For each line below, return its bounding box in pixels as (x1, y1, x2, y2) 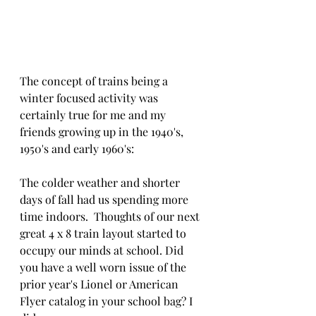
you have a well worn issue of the (20, 260, 189, 275)
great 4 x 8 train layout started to (20, 226, 189, 241)
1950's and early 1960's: (20, 141, 134, 157)
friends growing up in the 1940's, (20, 124, 186, 140)
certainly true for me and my (20, 107, 169, 123)
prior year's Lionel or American (20, 276, 181, 292)
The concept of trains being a (20, 73, 171, 89)
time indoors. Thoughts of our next (20, 209, 202, 224)
